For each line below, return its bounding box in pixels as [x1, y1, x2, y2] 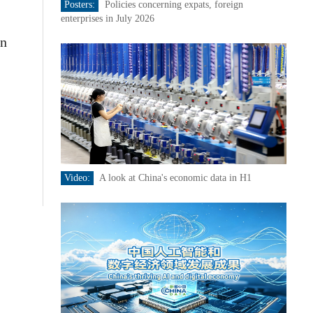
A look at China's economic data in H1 [99, 173, 252, 183]
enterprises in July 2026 [60, 13, 154, 24]
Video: [64, 173, 90, 183]
